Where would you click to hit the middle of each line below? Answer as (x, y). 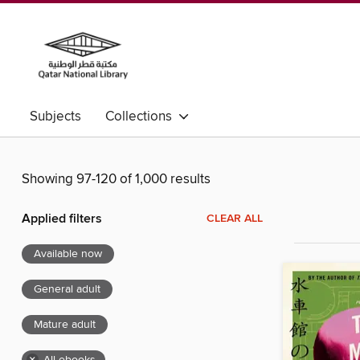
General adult (67, 290)
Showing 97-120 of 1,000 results (116, 180)
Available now (68, 254)
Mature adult (65, 325)
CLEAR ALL (235, 219)
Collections (142, 117)
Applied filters (62, 219)
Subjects (55, 117)
